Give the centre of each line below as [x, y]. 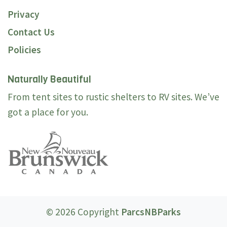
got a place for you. [48, 112]
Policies [24, 50]
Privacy [24, 14]
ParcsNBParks [151, 212]
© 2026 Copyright [84, 212]
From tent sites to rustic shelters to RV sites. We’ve [113, 97]
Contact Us [31, 32]
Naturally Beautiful [49, 80]
